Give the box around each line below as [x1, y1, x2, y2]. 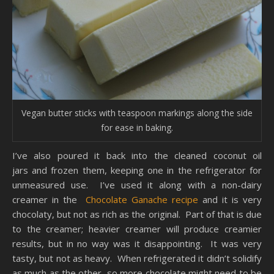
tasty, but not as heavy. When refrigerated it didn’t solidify [12, 251, 262, 264]
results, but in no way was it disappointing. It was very [12, 237, 262, 250]
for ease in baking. [101, 121, 173, 133]
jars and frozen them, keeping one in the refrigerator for [12, 163, 262, 176]
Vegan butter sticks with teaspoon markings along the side [21, 106, 253, 119]
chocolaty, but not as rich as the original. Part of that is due [12, 207, 262, 220]
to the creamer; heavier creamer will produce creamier [12, 222, 262, 235]
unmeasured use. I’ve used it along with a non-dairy [12, 178, 262, 191]
